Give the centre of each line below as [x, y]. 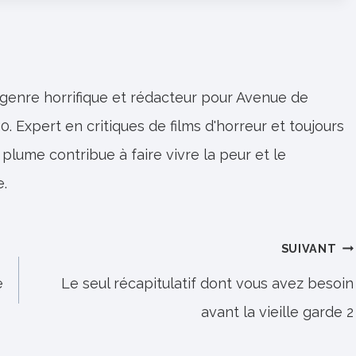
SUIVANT [309, 248]
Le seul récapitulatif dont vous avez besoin [208, 283]
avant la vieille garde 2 [278, 311]
